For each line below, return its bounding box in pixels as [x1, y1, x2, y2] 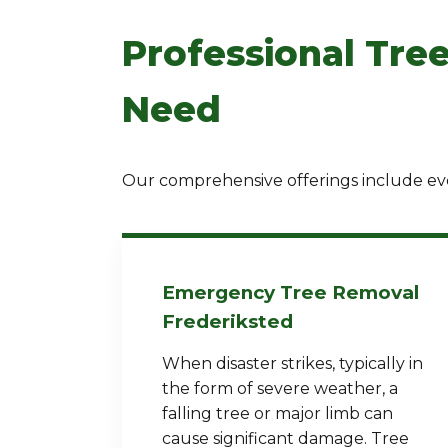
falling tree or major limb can [162, 404, 393, 423]
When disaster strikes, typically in [162, 354, 423, 373]
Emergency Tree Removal [162, 281, 419, 304]
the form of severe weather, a [162, 379, 398, 398]
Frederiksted [162, 310, 293, 333]
